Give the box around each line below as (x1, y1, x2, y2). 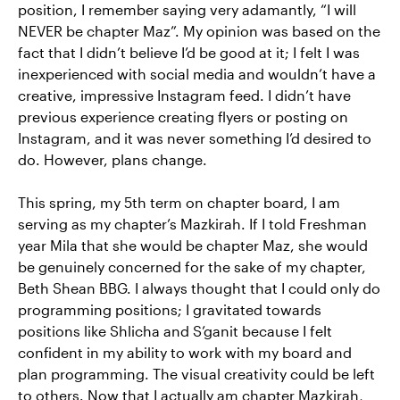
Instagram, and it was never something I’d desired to (18, 129, 371, 146)
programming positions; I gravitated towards (18, 301, 321, 318)
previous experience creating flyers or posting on (18, 108, 348, 125)
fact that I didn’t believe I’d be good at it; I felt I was (18, 44, 360, 61)
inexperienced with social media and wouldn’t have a (18, 65, 376, 82)
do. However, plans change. (18, 151, 211, 168)
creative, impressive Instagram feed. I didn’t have (18, 87, 351, 104)
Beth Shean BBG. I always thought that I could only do (18, 279, 380, 296)
